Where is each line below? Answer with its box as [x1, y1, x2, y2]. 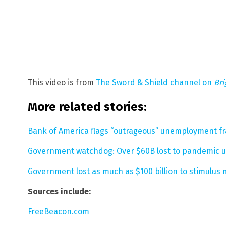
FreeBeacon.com [28, 206, 89, 216]
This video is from [28, 77, 96, 87]
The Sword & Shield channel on [96, 77, 214, 87]
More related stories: [28, 99, 147, 114]
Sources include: [28, 186, 91, 196]
